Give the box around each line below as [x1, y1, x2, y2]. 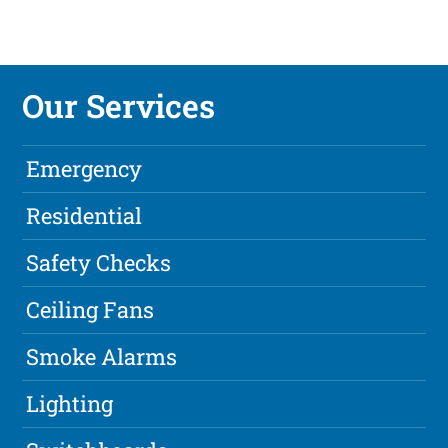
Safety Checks [26, 248, 172, 278]
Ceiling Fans [26, 295, 155, 325]
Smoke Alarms [26, 342, 178, 372]
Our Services [22, 84, 216, 128]
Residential [26, 201, 143, 231]
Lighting [26, 389, 114, 419]
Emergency [26, 154, 143, 184]
